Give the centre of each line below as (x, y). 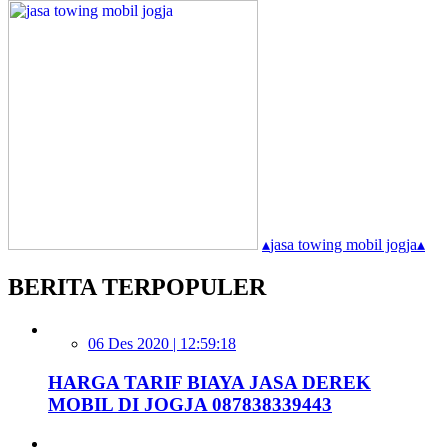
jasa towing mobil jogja (343, 245)
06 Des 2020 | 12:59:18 (162, 344)
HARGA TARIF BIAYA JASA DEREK (209, 382)
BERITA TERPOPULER (137, 287)
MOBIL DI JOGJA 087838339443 (190, 404)
